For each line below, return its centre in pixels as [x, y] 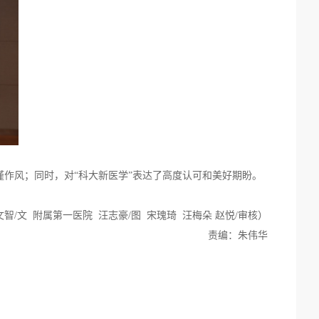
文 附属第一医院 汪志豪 [73, 215]
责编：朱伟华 [238, 235]
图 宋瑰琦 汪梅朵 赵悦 [183, 215]
